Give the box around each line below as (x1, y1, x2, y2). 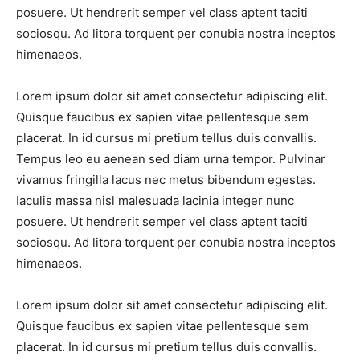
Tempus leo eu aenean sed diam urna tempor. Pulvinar (16, 151, 325, 167)
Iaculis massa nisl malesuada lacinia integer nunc (16, 193, 294, 209)
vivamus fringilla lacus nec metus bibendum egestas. (16, 172, 316, 188)
